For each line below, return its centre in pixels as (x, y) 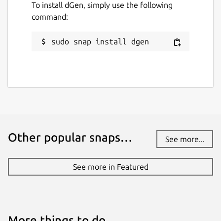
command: (50, 17)
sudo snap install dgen (100, 42)
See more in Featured (110, 167)
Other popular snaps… (70, 138)
